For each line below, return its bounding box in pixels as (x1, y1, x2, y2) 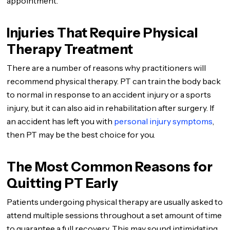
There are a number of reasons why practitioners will (7, 63, 206, 73)
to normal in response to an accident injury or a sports (7, 89, 212, 100)
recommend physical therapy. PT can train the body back (7, 76, 221, 86)
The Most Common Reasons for (7, 159, 213, 175)
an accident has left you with (7, 116, 114, 126)
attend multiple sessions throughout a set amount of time (7, 210, 222, 220)
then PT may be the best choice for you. (7, 129, 156, 140)
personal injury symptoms (114, 116, 213, 126)
